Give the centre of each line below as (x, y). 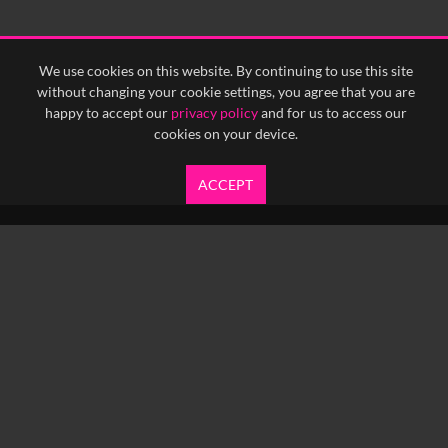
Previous (174, 24)
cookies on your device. (225, 133)
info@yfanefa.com (237, 397)
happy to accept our (107, 112)
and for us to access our (332, 112)
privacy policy (214, 112)
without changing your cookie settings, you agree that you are (225, 91)
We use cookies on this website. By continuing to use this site (225, 70)
